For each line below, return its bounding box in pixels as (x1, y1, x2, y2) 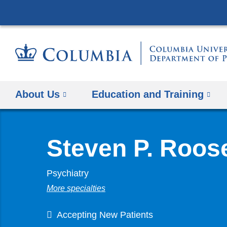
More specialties (47, 184, 105, 193)
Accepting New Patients (57, 209, 153, 220)
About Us (15, 88, 60, 100)
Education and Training (92, 88, 204, 100)
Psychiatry (47, 168, 89, 179)
